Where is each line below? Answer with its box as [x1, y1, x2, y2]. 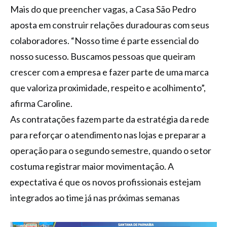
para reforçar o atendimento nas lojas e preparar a [10, 129, 206, 140]
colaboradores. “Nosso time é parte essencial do [10, 34, 199, 46]
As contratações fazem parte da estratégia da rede [10, 113, 209, 125]
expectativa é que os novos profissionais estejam [10, 176, 201, 187]
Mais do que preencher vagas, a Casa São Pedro [10, 3, 196, 15]
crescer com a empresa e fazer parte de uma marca [10, 66, 209, 78]
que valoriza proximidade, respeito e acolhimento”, [10, 82, 206, 93]
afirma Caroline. [10, 97, 72, 109]
